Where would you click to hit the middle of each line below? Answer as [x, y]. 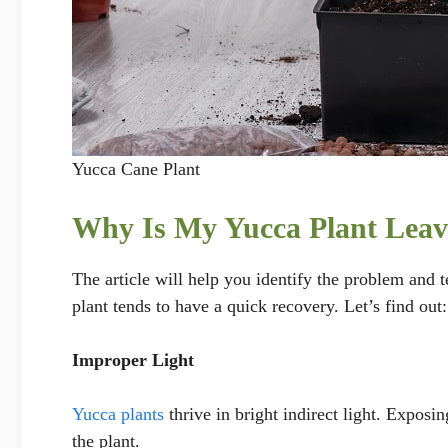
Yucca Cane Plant [136, 168]
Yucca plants [118, 413]
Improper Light [133, 359]
